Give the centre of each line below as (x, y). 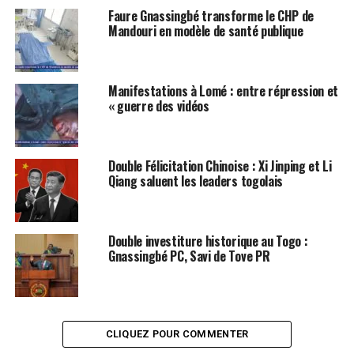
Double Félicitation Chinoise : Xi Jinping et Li (220, 166)
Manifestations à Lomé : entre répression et (223, 90)
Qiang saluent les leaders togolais (195, 181)
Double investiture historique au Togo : (208, 241)
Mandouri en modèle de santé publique (205, 30)
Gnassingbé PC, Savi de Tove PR (189, 256)
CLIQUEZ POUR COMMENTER (177, 333)
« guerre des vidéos (158, 105)
